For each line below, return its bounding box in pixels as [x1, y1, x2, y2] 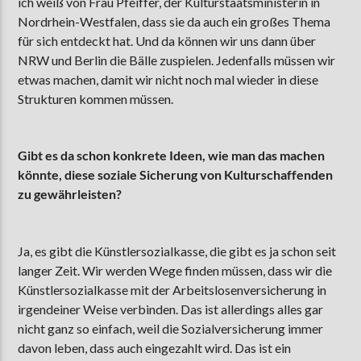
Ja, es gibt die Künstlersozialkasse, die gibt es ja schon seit [18, 243, 337, 259]
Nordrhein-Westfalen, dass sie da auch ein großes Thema [18, 14, 331, 30]
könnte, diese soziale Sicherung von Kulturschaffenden [18, 167, 334, 183]
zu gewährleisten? [18, 186, 122, 202]
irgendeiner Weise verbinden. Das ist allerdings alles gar [18, 301, 324, 317]
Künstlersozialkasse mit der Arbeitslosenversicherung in [18, 281, 327, 297]
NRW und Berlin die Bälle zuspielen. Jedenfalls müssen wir [18, 52, 336, 68]
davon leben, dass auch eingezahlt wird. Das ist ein [18, 339, 292, 355]
